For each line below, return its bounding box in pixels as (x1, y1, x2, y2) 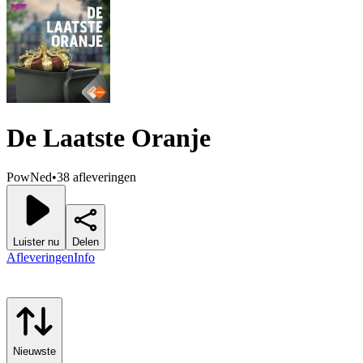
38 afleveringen (57, 170, 136, 185)
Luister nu (13, 236, 59, 249)
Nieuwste (13, 345, 56, 358)
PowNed (6, 170, 52, 185)
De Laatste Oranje (6, 123, 211, 153)
